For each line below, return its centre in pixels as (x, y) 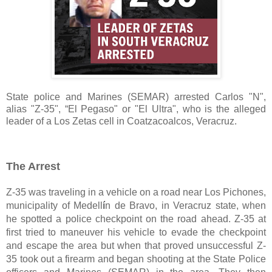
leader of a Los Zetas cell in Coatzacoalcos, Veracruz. (121, 121)
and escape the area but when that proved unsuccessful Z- (136, 245)
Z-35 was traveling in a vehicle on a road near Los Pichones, (136, 192)
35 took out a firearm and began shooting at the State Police (136, 259)
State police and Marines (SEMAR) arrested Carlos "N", (136, 97)
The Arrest (33, 166)
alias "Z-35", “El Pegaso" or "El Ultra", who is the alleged (136, 109)
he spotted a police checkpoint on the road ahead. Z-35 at (136, 219)
